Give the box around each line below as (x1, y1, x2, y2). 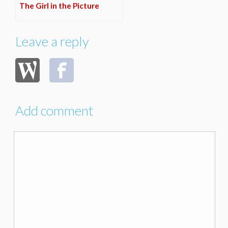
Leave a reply (15, 33, 89, 50)
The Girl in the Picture (19, 1, 99, 11)
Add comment (15, 102, 93, 119)
